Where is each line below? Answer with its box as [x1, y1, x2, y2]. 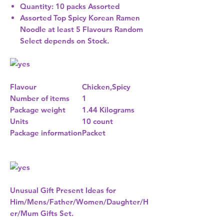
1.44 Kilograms [82, 105, 134, 115]
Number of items [10, 93, 69, 103]
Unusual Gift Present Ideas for [10, 185, 116, 195]
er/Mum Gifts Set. [10, 208, 73, 218]
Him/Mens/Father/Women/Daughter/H [10, 197, 148, 207]
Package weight [10, 105, 65, 115]
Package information [10, 128, 82, 138]
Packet [82, 128, 105, 138]
